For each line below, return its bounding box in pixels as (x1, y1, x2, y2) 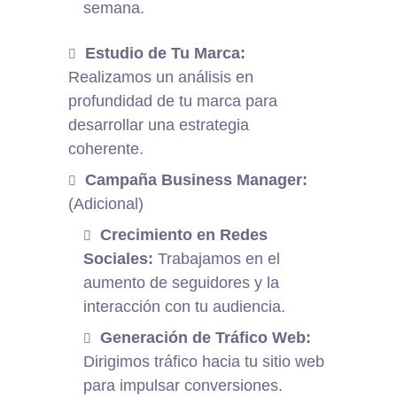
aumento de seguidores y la (83, 274, 280, 292)
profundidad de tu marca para (68, 92, 278, 111)
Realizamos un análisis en (68, 68, 254, 87)
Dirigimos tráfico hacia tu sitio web (83, 353, 325, 371)
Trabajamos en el (153, 250, 281, 269)
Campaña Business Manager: (85, 171, 308, 190)
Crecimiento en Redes (100, 226, 269, 245)
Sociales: (83, 250, 154, 269)
